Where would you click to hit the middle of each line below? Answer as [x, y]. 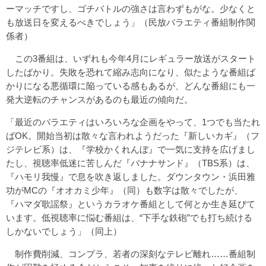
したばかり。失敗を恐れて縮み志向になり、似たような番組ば [131, 72]
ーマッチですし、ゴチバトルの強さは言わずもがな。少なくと [131, 8]
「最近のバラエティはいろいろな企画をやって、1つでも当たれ [133, 122]
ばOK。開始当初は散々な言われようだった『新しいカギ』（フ [133, 135]
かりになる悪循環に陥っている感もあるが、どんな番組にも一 [131, 85]
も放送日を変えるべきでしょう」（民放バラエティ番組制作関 [131, 22]
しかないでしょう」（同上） [64, 231]
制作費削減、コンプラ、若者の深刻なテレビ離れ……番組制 [131, 254]
